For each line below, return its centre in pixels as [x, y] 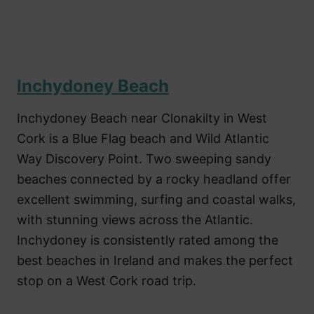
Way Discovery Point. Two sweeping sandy [144, 158]
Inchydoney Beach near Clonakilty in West [142, 118]
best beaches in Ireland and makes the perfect [155, 260]
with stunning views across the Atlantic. [135, 219]
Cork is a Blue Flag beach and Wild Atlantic [143, 138]
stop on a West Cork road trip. [107, 280]
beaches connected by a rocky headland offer [154, 179]
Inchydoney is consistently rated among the [148, 240]
